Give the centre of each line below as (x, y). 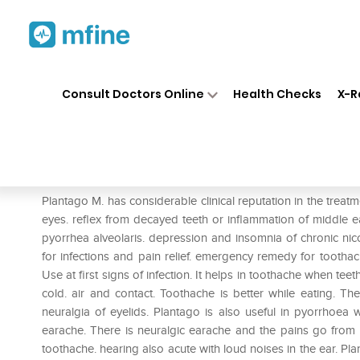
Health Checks (278, 94)
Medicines (186, 79)
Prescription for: (88, 177)
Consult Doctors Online (133, 94)
